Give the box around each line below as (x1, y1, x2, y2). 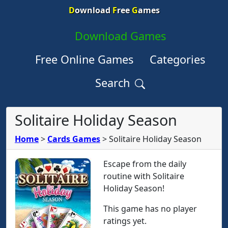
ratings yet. (103, 215, 147, 226)
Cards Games (47, 133, 100, 145)
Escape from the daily (103, 158, 186, 169)
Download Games (74, 28, 166, 43)
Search (95, 75, 133, 90)
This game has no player (103, 203, 197, 214)
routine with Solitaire (103, 170, 184, 182)
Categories (150, 52, 205, 67)
